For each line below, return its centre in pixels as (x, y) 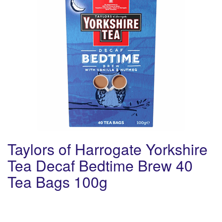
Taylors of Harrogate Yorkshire (108, 149)
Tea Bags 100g (57, 182)
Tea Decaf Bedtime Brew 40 (100, 166)
